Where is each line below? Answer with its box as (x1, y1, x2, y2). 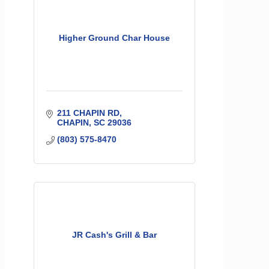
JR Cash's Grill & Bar (72, 229, 157, 240)
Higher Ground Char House (59, 32, 170, 43)
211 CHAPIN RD (56, 107, 119, 118)
